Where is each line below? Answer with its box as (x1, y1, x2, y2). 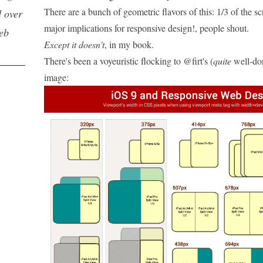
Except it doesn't (43, 38, 104, 50)
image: (43, 71, 69, 83)
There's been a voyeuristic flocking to (43, 55, 183, 67)
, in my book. (104, 38, 154, 50)
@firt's (183, 55, 208, 67)
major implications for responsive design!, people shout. (43, 22, 249, 34)
